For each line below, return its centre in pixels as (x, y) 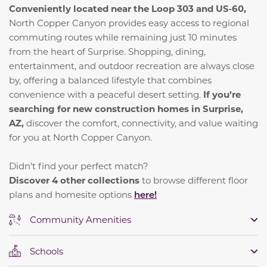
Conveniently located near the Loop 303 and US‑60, (128, 9)
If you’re (222, 94)
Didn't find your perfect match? (79, 166)
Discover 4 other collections (74, 180)
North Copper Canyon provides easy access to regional (129, 23)
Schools (46, 251)
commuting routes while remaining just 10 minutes (123, 37)
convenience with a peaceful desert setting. (106, 94)
